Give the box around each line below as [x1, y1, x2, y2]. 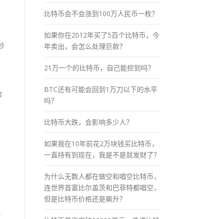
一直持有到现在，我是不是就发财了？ [44, 150, 160, 159]
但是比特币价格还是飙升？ [44, 194, 126, 203]
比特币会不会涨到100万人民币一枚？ [44, 8, 158, 18]
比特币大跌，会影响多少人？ [44, 117, 133, 127]
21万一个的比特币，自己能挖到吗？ [44, 63, 154, 72]
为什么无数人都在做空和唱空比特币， [44, 171, 160, 181]
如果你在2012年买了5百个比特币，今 [44, 30, 159, 40]
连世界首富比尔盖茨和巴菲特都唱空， [44, 182, 160, 192]
